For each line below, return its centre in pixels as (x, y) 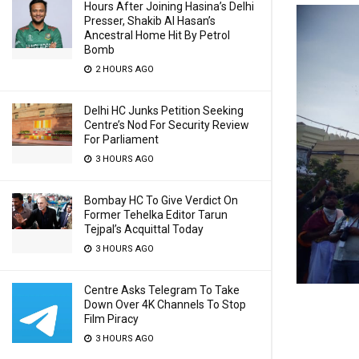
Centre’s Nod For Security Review (167, 125)
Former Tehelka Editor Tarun (156, 215)
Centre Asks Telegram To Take (162, 290)
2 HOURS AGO (123, 69)
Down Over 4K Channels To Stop (165, 305)
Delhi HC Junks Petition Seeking (164, 111)
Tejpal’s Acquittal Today (144, 229)
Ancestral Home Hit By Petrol (157, 35)
